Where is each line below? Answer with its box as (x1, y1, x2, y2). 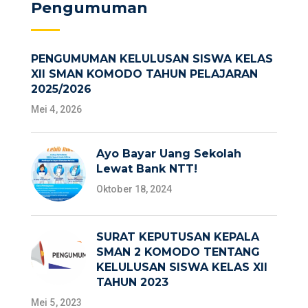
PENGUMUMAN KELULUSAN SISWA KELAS (31, 52, 273, 66)
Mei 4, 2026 (31, 104, 82, 115)
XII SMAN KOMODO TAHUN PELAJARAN (31, 67, 258, 81)
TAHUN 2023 (96, 276, 168, 289)
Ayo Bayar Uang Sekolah (96, 147, 241, 161)
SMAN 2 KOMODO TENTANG (96, 245, 260, 259)
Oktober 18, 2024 (96, 184, 173, 195)
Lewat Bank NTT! (96, 162, 197, 176)
